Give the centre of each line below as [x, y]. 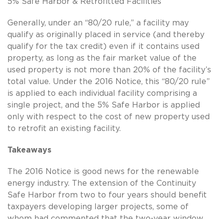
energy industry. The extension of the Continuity [102, 183]
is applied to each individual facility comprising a [102, 93]
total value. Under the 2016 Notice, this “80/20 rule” [109, 81]
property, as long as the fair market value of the [102, 58]
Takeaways [29, 150]
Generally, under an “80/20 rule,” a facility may [98, 23]
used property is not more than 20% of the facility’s [109, 70]
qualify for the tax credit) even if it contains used [103, 46]
